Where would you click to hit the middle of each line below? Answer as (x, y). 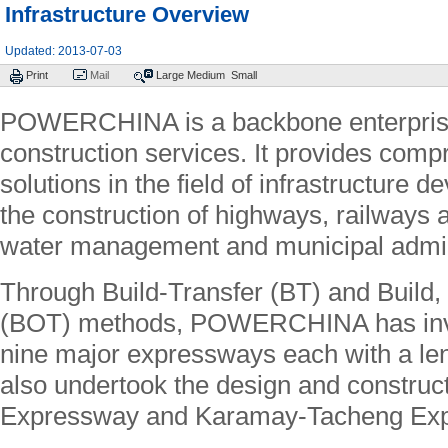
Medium (206, 75)
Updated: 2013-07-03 (63, 51)
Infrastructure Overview (127, 14)
